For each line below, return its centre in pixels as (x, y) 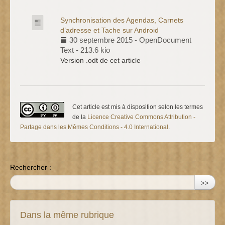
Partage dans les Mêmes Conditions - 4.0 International (94, 127)
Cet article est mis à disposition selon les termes (138, 107)
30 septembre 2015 (100, 40)
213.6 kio (95, 50)
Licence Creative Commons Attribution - (141, 117)
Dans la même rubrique (67, 215)
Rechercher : (31, 167)
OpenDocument (165, 40)
